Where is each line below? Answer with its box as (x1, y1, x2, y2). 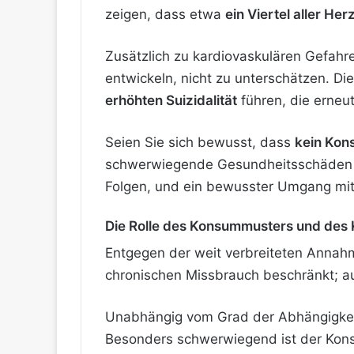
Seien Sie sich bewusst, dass (105, 134, 295, 150)
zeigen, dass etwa (105, 6, 225, 22)
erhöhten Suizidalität (105, 92, 237, 108)
